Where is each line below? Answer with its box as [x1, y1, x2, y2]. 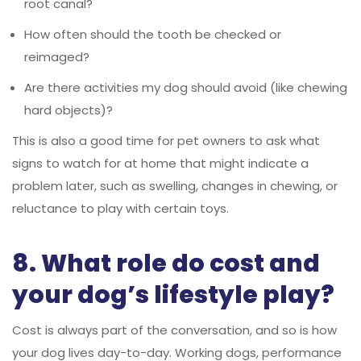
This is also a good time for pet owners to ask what [12, 131, 320, 149]
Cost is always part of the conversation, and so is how [12, 321, 337, 338]
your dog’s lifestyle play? [12, 277, 334, 312]
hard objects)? [24, 101, 113, 118]
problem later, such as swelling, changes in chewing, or [12, 176, 338, 194]
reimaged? [24, 48, 89, 65]
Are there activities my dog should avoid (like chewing [24, 78, 347, 96]
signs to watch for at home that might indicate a [12, 154, 309, 172]
